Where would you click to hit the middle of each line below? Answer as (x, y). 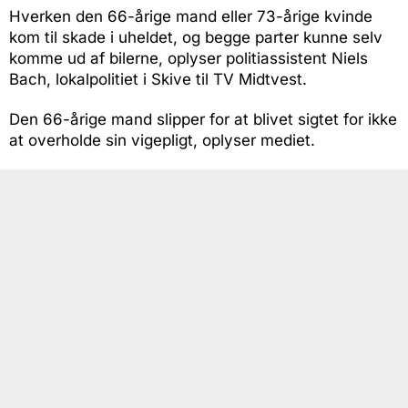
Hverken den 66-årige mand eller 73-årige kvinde (191, 17)
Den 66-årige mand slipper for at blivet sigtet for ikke (203, 120)
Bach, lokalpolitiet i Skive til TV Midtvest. (158, 80)
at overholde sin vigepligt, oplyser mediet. (162, 141)
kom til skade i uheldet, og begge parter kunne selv (196, 38)
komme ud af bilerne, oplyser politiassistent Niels (189, 59)
